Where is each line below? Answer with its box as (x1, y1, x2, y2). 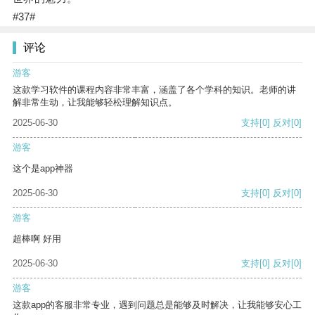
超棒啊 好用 (13, 233, 61, 245)
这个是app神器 (13, 163, 73, 174)
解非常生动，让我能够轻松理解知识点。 (13, 97, 177, 108)
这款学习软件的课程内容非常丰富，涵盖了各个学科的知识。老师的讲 (13, 84, 296, 96)
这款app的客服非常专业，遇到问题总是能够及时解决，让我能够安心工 (13, 300, 302, 311)
